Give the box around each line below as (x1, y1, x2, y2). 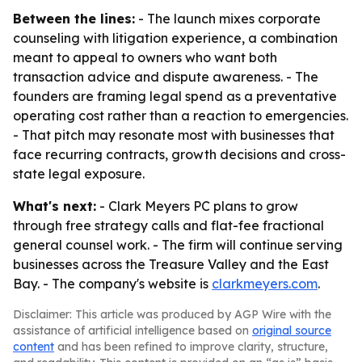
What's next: (13, 198, 96, 214)
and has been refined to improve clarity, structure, (54, 339, 328, 354)
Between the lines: (13, 11, 135, 27)
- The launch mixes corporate (135, 11, 321, 27)
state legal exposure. (13, 166, 145, 182)
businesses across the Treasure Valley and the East (13, 256, 329, 272)
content (13, 339, 54, 354)
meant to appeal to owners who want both (13, 49, 277, 65)
